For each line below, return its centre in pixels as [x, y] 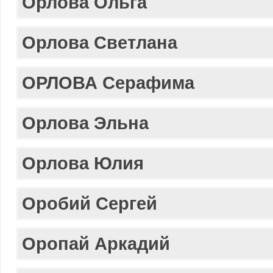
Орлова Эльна [85, 123]
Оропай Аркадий [96, 243]
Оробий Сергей [90, 203]
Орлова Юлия [83, 163]
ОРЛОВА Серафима [108, 83]
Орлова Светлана [100, 42]
